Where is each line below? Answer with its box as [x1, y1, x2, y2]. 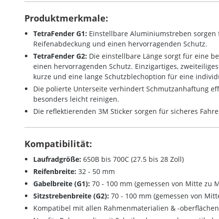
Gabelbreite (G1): [33, 179, 90, 189]
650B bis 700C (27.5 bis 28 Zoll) [81, 154, 184, 164]
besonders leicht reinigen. [33, 94, 119, 104]
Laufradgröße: [33, 154, 81, 164]
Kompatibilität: [24, 138, 92, 150]
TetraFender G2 [33, 51, 85, 61]
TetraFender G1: [33, 29, 87, 39]
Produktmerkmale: [24, 12, 108, 24]
